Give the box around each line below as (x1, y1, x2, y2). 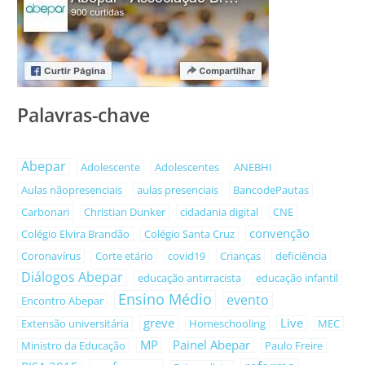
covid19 (168, 248, 206, 264)
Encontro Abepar (21, 293, 104, 309)
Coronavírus (21, 248, 81, 264)
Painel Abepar (173, 337, 251, 354)
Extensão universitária (21, 316, 130, 332)
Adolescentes (155, 160, 220, 175)
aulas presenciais (137, 182, 219, 198)
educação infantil (256, 270, 339, 286)
